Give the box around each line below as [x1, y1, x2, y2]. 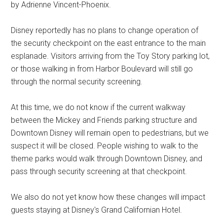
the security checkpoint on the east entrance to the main [11, 38, 206, 48]
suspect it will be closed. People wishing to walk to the [11, 141, 199, 150]
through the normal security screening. [11, 76, 143, 86]
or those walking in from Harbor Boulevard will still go [11, 64, 193, 74]
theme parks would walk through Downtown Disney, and [11, 153, 203, 163]
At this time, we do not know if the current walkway [11, 102, 186, 112]
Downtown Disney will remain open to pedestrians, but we [11, 128, 209, 138]
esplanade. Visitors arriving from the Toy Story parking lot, [11, 51, 210, 61]
